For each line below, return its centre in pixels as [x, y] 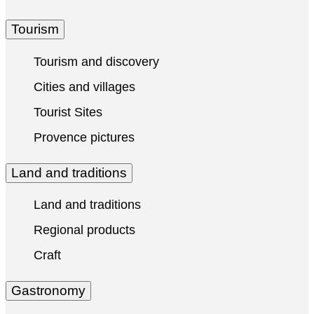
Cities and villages [84, 87]
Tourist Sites [68, 112]
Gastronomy [48, 291]
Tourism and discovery [96, 61]
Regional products [84, 230]
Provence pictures [84, 137]
